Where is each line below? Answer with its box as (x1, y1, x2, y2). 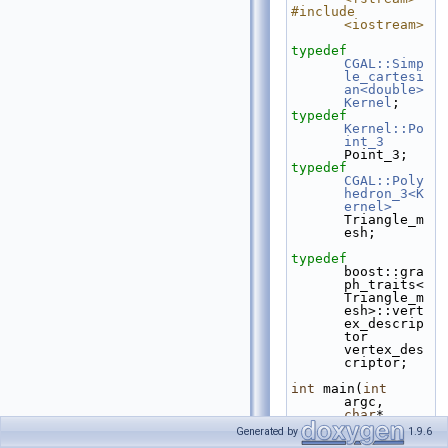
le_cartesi (344, 69, 424, 84)
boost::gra (344, 264, 424, 279)
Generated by (236, 425, 301, 439)
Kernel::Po (344, 121, 424, 136)
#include (291, 4, 355, 19)
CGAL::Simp (344, 56, 424, 71)
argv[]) (344, 420, 400, 435)
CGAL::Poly (344, 173, 424, 188)
